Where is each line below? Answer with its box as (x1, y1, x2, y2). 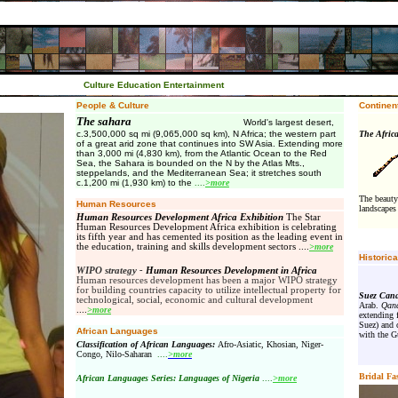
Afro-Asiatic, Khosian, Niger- (218, 339, 323, 349)
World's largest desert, (243, 117, 334, 127)
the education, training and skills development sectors (76, 242, 296, 251)
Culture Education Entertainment (83, 80, 224, 90)
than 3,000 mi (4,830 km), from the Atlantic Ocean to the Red (76, 148, 327, 158)
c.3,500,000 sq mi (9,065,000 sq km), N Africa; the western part (76, 129, 336, 139)
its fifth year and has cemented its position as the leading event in (76, 232, 343, 242)
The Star (286, 212, 321, 222)
